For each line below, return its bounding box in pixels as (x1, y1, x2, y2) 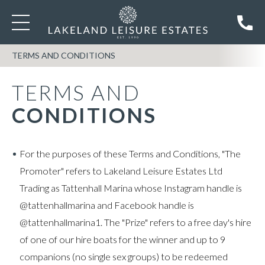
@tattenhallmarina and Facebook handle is (20, 199, 194, 211)
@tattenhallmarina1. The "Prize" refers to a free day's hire (20, 216, 251, 228)
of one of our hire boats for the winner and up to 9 (20, 234, 225, 245)
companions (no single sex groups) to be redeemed (20, 251, 228, 262)
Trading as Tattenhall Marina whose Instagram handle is (20, 182, 242, 193)
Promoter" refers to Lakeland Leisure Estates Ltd (20, 165, 222, 176)
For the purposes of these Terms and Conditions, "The (20, 148, 241, 159)
